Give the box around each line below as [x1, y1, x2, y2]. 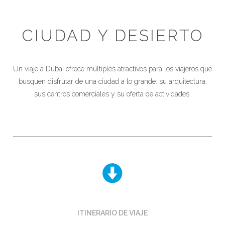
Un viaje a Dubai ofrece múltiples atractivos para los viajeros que [13, 65, 212, 73]
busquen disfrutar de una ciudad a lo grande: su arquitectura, [18, 77, 207, 86]
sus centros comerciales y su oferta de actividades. [34, 90, 191, 98]
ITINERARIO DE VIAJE [77, 208, 148, 217]
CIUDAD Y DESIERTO [22, 26, 203, 45]
